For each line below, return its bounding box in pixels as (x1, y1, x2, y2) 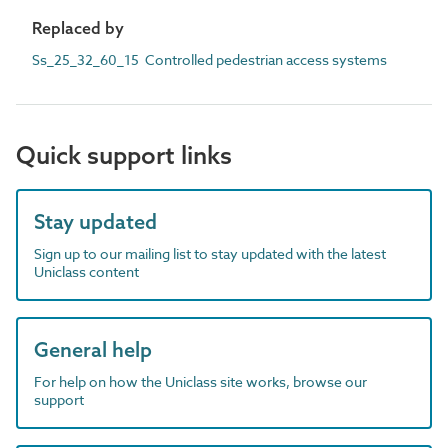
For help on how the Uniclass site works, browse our (34, 372, 367, 391)
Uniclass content (34, 262, 139, 281)
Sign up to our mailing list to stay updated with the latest (34, 244, 386, 263)
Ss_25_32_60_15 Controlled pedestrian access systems (32, 50, 387, 69)
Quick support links (16, 140, 232, 170)
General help (34, 337, 152, 362)
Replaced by (32, 18, 124, 38)
